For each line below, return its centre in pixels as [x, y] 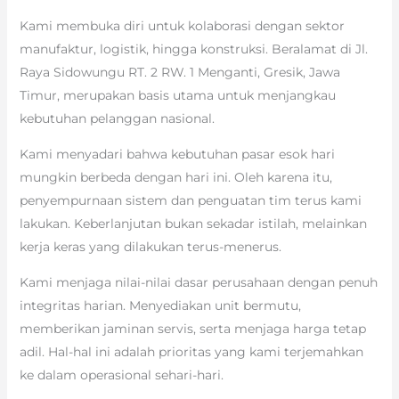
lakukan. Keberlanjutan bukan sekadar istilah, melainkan [193, 224]
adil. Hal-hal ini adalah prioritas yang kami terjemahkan [191, 352]
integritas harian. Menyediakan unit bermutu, [160, 306]
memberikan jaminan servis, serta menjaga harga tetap [192, 329]
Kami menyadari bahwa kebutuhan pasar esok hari [177, 155]
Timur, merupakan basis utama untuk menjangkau [177, 96]
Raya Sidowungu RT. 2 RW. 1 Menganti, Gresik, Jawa [179, 73]
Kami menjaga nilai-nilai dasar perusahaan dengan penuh [198, 283]
